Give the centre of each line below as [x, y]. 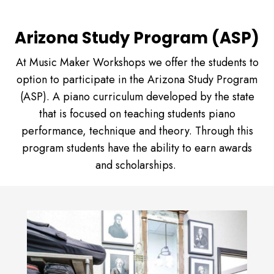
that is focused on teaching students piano [137, 113]
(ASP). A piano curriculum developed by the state [137, 96]
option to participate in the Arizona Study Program [137, 79]
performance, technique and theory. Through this [137, 131]
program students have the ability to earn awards [137, 148]
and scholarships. [137, 165]
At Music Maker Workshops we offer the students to [137, 62]
